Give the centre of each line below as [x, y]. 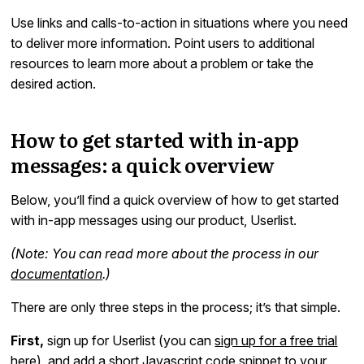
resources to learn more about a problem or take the [162, 63]
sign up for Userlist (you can [130, 340]
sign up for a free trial [276, 340]
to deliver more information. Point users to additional [163, 43]
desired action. [54, 83]
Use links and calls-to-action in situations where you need [180, 22]
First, [28, 340]
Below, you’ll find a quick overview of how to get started [175, 199]
